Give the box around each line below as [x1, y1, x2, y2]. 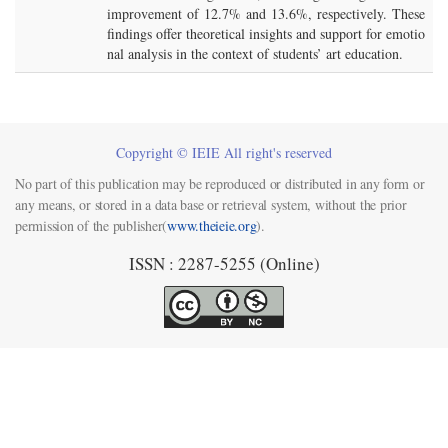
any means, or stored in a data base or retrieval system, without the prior [15, 195, 407, 214]
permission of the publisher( [15, 216, 167, 235]
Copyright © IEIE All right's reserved [116, 143, 332, 162]
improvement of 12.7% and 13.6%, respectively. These [107, 4, 425, 23]
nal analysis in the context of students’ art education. [107, 44, 403, 63]
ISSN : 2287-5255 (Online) [128, 252, 320, 275]
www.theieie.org [167, 216, 257, 235]
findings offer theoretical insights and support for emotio [107, 24, 425, 43]
